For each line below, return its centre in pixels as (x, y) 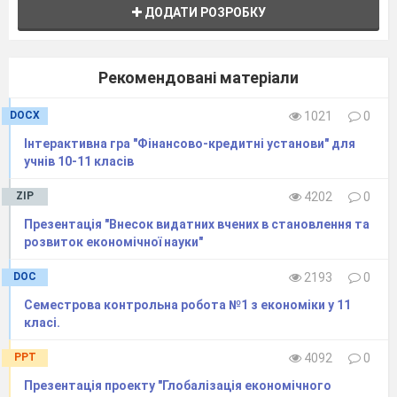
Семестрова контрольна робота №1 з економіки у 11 (187, 305)
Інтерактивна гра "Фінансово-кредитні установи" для (190, 144)
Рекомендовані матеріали (198, 78)
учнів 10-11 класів (79, 162)
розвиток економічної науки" (113, 242)
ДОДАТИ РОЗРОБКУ (203, 13)
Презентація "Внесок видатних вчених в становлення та (197, 225)
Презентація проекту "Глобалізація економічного (178, 386)
